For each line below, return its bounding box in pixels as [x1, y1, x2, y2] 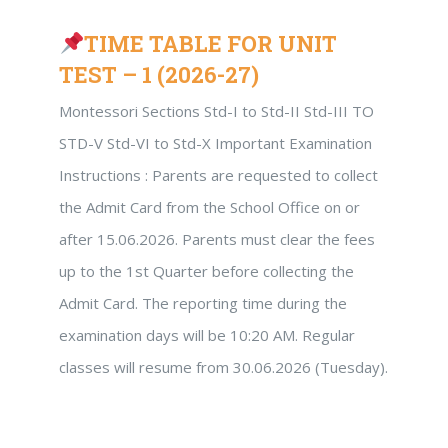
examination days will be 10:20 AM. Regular [59, 325, 355, 345]
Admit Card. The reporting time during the [59, 293, 347, 313]
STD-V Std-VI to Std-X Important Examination [59, 133, 372, 153]
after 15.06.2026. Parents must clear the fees [59, 229, 375, 249]
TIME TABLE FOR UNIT [84, 29, 338, 58]
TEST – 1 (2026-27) [59, 60, 259, 89]
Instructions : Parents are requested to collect [59, 165, 378, 185]
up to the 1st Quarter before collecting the [59, 261, 354, 281]
